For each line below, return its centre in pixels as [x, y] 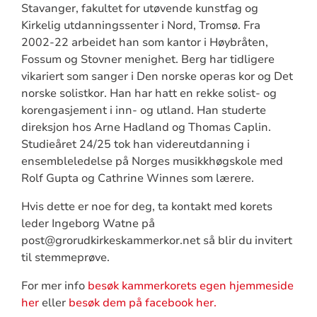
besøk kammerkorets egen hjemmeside [190, 286]
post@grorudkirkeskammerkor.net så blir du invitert [156, 240]
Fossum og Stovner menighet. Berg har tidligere [148, 59]
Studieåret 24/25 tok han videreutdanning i [135, 144]
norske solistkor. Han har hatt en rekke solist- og [149, 93]
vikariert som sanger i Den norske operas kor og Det [157, 76]
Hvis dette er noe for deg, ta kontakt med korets [146, 206]
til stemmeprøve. [65, 257]
